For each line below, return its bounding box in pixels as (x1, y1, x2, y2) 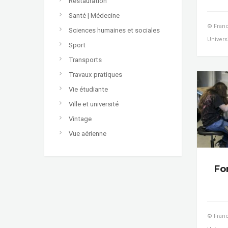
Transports (69, 55, 102, 64)
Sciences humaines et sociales (69, 26, 160, 34)
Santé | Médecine (69, 11, 120, 19)
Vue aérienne (69, 129, 106, 137)
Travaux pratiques (69, 70, 122, 78)
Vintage (69, 115, 92, 123)
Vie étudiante (69, 85, 108, 93)
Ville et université (69, 100, 119, 108)
